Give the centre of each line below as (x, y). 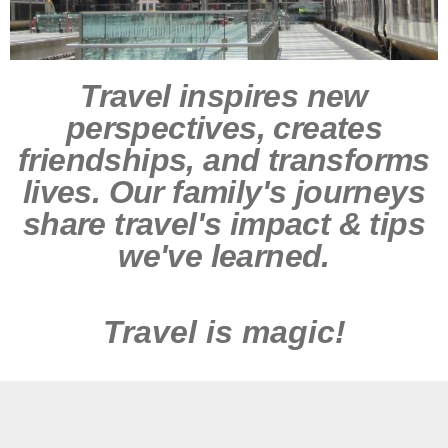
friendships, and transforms (224, 160)
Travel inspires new (224, 96)
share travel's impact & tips (224, 224)
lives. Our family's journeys (224, 192)
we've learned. (224, 256)
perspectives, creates (224, 128)
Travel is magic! (224, 331)
